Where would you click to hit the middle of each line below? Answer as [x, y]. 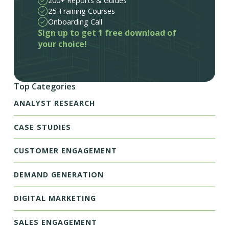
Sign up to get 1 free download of [107, 33]
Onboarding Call [75, 22]
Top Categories [44, 87]
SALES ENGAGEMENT [55, 222]
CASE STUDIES [42, 127]
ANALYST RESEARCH [54, 103]
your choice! [63, 44]
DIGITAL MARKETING [55, 198]
